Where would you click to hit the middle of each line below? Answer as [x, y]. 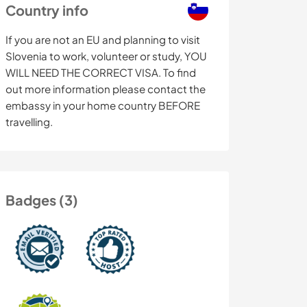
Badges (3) [42, 200]
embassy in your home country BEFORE [103, 106]
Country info [47, 10]
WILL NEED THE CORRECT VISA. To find [101, 73]
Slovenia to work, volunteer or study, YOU [106, 56]
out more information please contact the [106, 89]
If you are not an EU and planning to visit [103, 40]
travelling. [29, 122]
